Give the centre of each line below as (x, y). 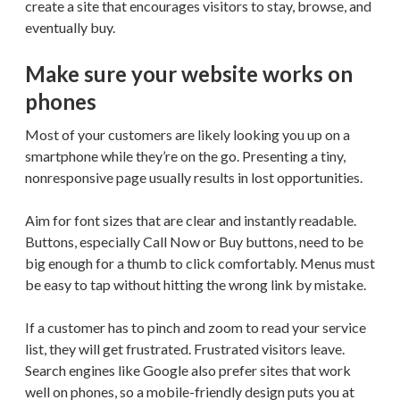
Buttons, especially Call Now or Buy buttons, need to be (194, 241)
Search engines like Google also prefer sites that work (188, 370)
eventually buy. (70, 27)
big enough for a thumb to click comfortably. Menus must (200, 262)
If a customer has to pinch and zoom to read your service (196, 327)
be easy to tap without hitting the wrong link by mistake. (196, 284)
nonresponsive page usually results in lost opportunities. (194, 177)
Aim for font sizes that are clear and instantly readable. (191, 220)
